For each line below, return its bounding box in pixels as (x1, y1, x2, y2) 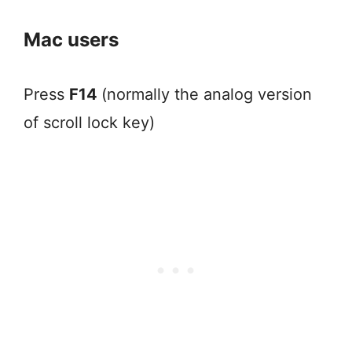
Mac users (24, 27, 119, 51)
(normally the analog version (101, 84, 312, 104)
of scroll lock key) (24, 112, 155, 132)
